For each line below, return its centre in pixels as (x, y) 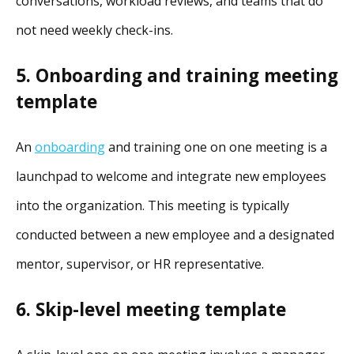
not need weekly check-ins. (94, 30)
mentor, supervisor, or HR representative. (140, 264)
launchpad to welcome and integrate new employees (171, 176)
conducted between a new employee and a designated (175, 234)
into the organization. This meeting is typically (153, 205)
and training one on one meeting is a (216, 147)
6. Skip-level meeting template (151, 310)
